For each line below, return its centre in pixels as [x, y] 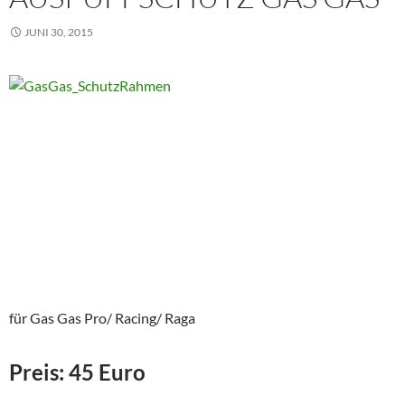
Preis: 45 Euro [77, 372]
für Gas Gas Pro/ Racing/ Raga [102, 318]
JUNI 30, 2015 [59, 33]
